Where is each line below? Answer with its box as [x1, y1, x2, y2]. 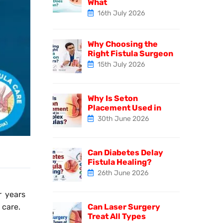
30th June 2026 [96, 114, 149, 123]
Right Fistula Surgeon [88, 48, 173, 58]
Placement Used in [88, 103, 161, 112]
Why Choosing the [88, 39, 158, 49]
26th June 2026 [96, 168, 148, 177]
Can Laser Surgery [88, 202, 160, 212]
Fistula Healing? [88, 157, 152, 167]
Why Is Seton [88, 93, 138, 103]
